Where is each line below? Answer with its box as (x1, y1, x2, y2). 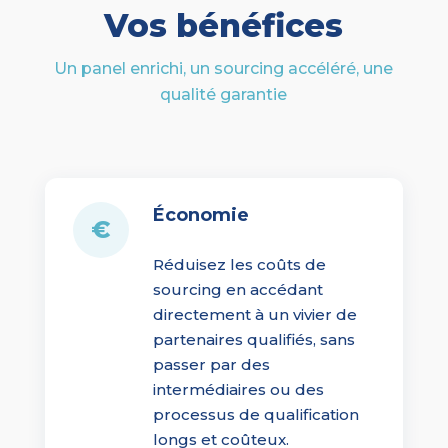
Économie (152, 204, 249, 227)
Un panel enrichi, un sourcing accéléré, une (54, 59, 394, 79)
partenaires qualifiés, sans (152, 330, 355, 350)
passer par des (152, 355, 270, 375)
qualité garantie (160, 85, 288, 105)
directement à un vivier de (152, 305, 357, 325)
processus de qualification (152, 405, 359, 425)
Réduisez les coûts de (152, 255, 326, 275)
